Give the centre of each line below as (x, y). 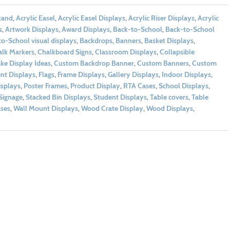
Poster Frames (45, 86)
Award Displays (85, 30)
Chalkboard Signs (64, 52)
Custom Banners (163, 63)
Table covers (169, 97)
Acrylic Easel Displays (91, 18)
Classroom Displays (126, 52)
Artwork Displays (32, 30)
